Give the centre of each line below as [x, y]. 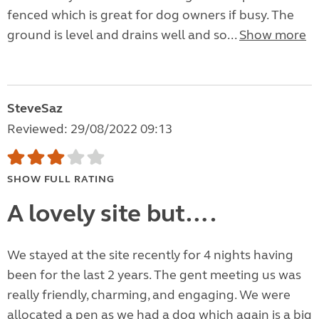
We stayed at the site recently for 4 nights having [150, 255]
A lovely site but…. [112, 214]
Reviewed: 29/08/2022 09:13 [90, 129]
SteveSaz [35, 109]
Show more [273, 35]
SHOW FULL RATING [61, 179]
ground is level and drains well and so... [123, 35]
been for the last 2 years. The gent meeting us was [154, 275]
